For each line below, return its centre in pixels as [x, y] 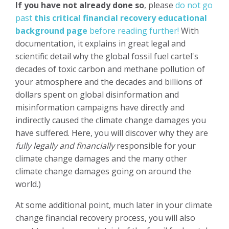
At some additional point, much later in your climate [114, 205]
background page [51, 30]
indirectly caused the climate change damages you [111, 120]
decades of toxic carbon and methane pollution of [110, 69]
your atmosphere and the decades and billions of [109, 82]
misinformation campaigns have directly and [100, 107]
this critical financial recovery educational [121, 18]
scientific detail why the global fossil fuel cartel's [107, 56]
